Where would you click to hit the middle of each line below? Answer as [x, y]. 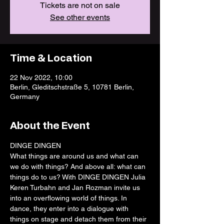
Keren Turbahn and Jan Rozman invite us [76, 187]
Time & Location [51, 58]
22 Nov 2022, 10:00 [41, 77]
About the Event [50, 126]
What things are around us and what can [75, 156]
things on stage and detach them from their [79, 219]
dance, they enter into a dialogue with [70, 208]
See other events [80, 17]
